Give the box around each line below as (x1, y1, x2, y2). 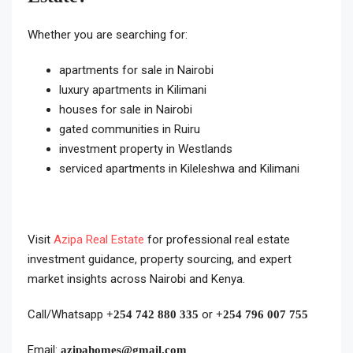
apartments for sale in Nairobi (59, 63, 214, 78)
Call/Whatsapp (28, 307, 106, 322)
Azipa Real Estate (54, 232, 144, 247)
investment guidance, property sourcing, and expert (28, 252, 292, 267)
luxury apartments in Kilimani (59, 83, 206, 98)
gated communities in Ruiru (59, 122, 200, 137)
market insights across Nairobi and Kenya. (28, 272, 245, 287)
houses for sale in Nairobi (59, 102, 192, 117)
